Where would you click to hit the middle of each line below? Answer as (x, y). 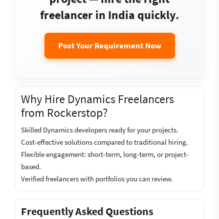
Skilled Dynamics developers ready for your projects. (100, 130)
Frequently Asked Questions (87, 211)
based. (31, 166)
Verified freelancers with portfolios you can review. (97, 179)
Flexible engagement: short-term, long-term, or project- (105, 154)
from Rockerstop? (64, 113)
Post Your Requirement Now (109, 45)
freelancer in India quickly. (109, 15)
